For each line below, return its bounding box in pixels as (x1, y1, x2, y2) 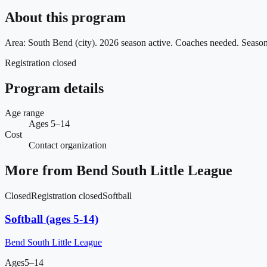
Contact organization (29, 140, 107, 151)
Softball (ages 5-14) (5, 212, 98, 225)
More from (5, 163, 76, 179)
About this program (5, 9, 126, 25)
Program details (5, 80, 104, 96)
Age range (5, 108, 44, 119)
